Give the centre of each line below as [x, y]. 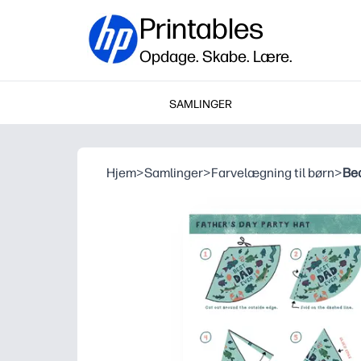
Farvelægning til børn [273, 173]
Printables [201, 29]
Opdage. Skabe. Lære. [216, 56]
